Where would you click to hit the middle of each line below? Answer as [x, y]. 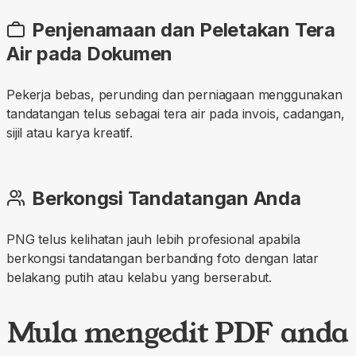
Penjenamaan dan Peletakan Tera [184, 29]
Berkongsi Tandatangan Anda [166, 198]
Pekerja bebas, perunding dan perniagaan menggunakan [174, 94]
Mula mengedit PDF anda [178, 332]
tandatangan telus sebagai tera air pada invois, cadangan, [176, 113]
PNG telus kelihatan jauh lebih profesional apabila [153, 239]
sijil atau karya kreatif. [70, 132]
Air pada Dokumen [90, 53]
